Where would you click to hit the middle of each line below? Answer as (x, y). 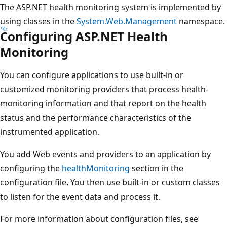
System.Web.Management (127, 21)
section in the (157, 168)
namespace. (201, 21)
